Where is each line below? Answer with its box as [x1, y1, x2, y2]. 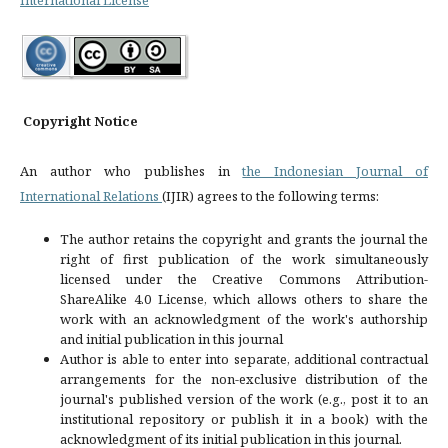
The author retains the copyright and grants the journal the [60, 229, 428, 248]
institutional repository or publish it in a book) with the [60, 409, 428, 428]
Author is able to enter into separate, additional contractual [60, 349, 428, 368]
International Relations [20, 186, 162, 205]
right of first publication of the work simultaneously [60, 249, 428, 268]
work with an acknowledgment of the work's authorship [60, 309, 428, 328]
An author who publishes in [20, 161, 243, 180]
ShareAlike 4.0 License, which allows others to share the [60, 289, 428, 308]
